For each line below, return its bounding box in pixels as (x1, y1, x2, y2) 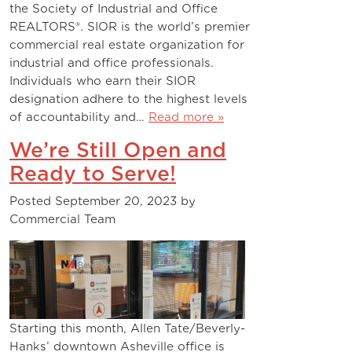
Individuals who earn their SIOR (9, 74, 196, 87)
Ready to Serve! (9, 162, 176, 185)
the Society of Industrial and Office (9, 2, 218, 15)
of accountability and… (9, 110, 148, 123)
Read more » (148, 110, 224, 123)
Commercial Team (9, 212, 115, 225)
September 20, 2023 (55, 194, 177, 207)
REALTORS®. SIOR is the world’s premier (9, 20, 250, 33)
